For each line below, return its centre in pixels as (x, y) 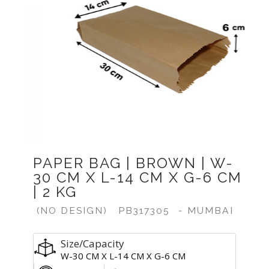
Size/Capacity (92, 243)
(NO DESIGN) (72, 210)
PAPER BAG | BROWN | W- (133, 163)
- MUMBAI (204, 210)
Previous (51, 69)
